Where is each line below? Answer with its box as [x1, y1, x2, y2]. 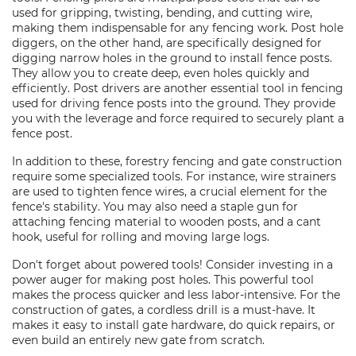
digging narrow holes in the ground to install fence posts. [12, 51, 332, 65]
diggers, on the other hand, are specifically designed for [12, 36, 322, 50]
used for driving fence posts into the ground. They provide [12, 96, 335, 110]
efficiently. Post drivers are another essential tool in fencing [12, 81, 343, 95]
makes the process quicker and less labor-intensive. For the [12, 288, 340, 302]
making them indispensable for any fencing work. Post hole [12, 21, 343, 35]
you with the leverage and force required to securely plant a [12, 111, 344, 126]
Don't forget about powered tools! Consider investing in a [12, 257, 333, 272]
